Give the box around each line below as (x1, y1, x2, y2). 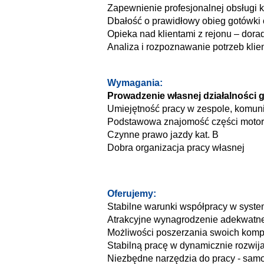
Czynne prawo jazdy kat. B (107, 130, 219, 140)
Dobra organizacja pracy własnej (107, 143, 245, 153)
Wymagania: (107, 78, 163, 88)
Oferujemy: (107, 189, 156, 199)
